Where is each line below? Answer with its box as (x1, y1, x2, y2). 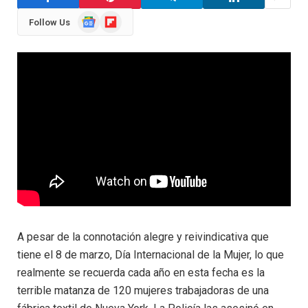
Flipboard (99, 12, 139, 23)
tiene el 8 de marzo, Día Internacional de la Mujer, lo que (17, 247, 284, 261)
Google (77, 12, 107, 23)
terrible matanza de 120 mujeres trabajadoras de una (17, 283, 269, 297)
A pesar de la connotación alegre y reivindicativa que (17, 230, 269, 243)
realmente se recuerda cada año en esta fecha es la (17, 265, 265, 279)
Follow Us (29, 16, 70, 27)
